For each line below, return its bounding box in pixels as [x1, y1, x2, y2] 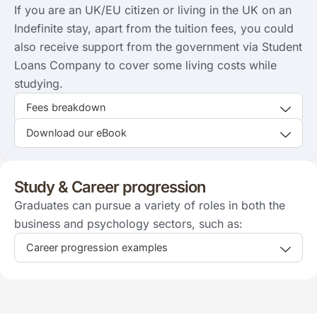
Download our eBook [26, 126, 127, 139]
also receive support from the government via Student [14, 39, 302, 54]
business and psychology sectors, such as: [14, 216, 243, 231]
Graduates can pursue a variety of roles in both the [14, 197, 285, 212]
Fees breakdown [26, 100, 106, 114]
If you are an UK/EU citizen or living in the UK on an [14, 2, 292, 17]
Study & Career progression [14, 177, 205, 196]
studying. [14, 76, 63, 91]
